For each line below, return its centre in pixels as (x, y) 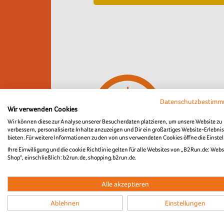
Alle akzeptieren (125, 184)
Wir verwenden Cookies (42, 109)
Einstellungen (185, 203)
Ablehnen (65, 203)
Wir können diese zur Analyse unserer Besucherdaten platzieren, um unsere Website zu (115, 121)
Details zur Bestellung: (135, 193)
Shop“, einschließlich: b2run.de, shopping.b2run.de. (72, 157)
